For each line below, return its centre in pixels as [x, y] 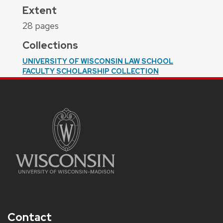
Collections [50, 45]
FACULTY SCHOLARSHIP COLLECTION [91, 71]
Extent [40, 10]
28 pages [41, 25]
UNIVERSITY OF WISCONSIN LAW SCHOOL [98, 61]
